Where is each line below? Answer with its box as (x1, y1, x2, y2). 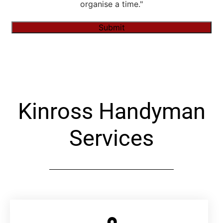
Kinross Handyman (17, 98, 206, 124)
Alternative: (11, 46, 55, 57)
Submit (98, 22, 125, 33)
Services (69, 124, 154, 151)
